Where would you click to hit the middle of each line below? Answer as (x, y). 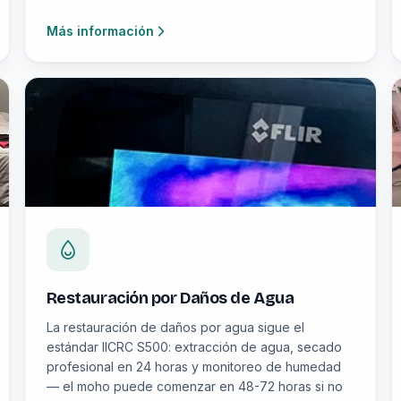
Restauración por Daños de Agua (170, 298)
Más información (100, 31)
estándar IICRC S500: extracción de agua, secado (194, 347)
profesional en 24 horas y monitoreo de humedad (193, 367)
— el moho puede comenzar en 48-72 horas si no (194, 386)
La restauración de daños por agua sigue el (175, 327)
